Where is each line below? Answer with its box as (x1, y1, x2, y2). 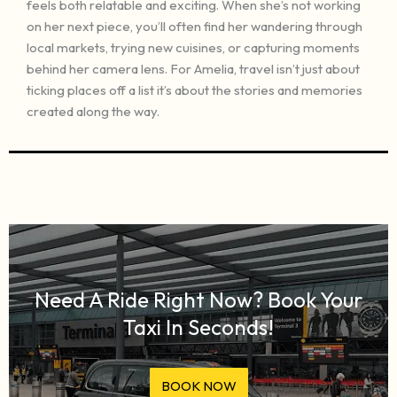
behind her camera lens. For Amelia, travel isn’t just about (27, 59, 360, 77)
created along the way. (27, 102, 160, 120)
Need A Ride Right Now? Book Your (34, 285, 363, 313)
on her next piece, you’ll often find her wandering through (27, 17, 362, 35)
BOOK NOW (160, 377, 237, 394)
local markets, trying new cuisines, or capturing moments (27, 38, 360, 56)
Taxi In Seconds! (123, 313, 274, 340)
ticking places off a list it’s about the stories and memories (27, 81, 362, 98)
